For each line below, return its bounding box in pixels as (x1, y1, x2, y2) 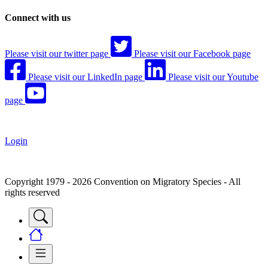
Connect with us (5, 13, 71, 23)
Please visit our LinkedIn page (28, 72, 142, 83)
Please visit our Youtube (168, 72, 258, 83)
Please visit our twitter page (5, 48, 108, 59)
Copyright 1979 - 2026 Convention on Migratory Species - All (5, 176, 240, 187)
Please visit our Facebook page (134, 48, 251, 59)
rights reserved (5, 187, 60, 198)
